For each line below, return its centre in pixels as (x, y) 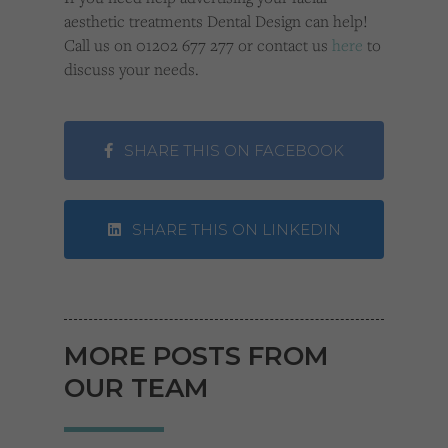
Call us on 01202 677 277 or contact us (198, 45)
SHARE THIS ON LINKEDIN (234, 230)
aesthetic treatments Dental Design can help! (216, 21)
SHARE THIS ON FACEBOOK (232, 151)
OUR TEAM (136, 388)
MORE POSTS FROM (196, 356)
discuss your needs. (131, 69)
